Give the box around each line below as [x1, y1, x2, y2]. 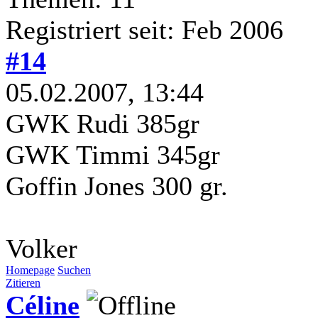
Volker [6, 233, 77, 263]
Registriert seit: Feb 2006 [6, 14, 283, 45]
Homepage [6, 263, 55, 276]
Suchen [57, 263, 91, 276]
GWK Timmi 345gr [6, 139, 220, 170]
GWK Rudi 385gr [6, 108, 199, 138]
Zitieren [6, 276, 40, 289]
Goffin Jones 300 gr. [6, 170, 228, 201]
